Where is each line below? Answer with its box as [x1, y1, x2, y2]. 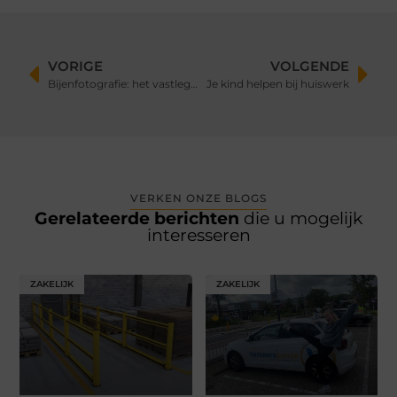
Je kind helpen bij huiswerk [206, 77, 349, 91]
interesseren [146, 225, 251, 246]
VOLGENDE [269, 58, 349, 75]
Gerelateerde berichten [35, 208, 244, 230]
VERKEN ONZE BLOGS [130, 191, 267, 206]
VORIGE [48, 58, 104, 75]
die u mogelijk [244, 208, 362, 230]
